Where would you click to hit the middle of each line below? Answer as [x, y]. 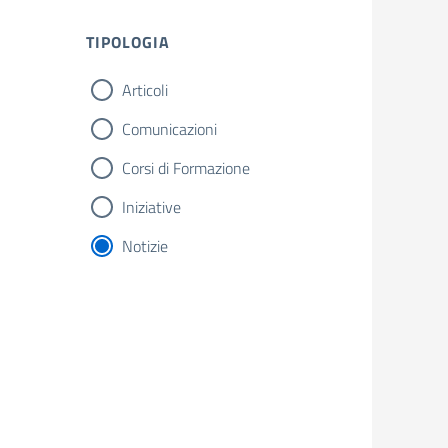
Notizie [145, 246]
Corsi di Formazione [186, 168]
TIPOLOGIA [128, 42]
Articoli [145, 90]
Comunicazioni [169, 129]
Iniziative [151, 207]
